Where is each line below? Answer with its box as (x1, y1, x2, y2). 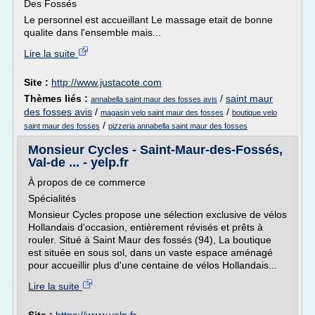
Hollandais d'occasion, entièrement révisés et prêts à (28, 221, 263, 233)
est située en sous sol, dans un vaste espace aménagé (28, 247, 273, 258)
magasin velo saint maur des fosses (101, 108, 224, 117)
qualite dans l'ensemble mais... (24, 27, 161, 38)
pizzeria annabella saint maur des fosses (108, 122, 247, 130)
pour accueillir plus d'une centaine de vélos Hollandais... (28, 259, 277, 271)
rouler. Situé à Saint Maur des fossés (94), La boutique (28, 234, 271, 245)
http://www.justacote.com (51, 77, 162, 88)
